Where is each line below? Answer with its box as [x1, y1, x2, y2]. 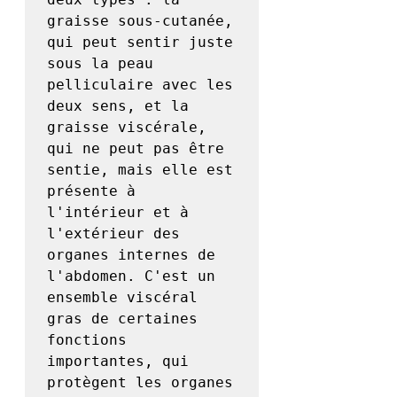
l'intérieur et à [47, 204, 189, 222]
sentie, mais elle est [47, 161, 233, 179]
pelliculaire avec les [47, 76, 233, 94]
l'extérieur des [47, 225, 180, 243]
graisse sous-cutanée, [47, 12, 233, 30]
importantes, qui [47, 353, 189, 370]
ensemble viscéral [47, 289, 198, 307]
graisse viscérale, [47, 119, 206, 136]
